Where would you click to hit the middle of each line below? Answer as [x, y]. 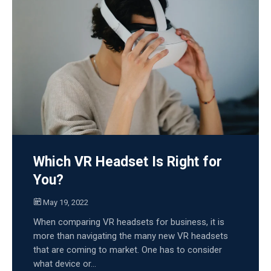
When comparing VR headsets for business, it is [129, 222]
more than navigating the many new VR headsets [130, 236]
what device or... [64, 264]
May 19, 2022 [65, 203]
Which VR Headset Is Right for [127, 162]
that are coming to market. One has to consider [127, 250]
